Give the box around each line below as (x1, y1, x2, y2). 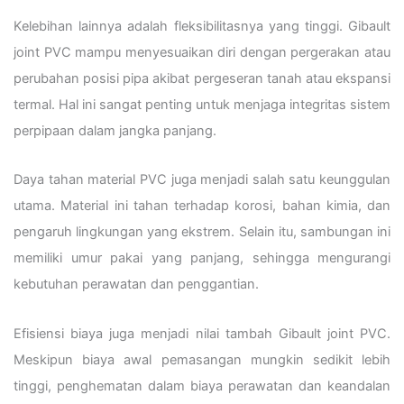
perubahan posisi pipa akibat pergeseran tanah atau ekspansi (14, 69, 390, 87)
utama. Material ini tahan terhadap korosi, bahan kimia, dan (14, 197, 390, 215)
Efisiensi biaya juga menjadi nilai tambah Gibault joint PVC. (14, 325, 390, 342)
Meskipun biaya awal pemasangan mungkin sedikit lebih (14, 351, 390, 368)
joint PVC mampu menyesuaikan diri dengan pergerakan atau (14, 43, 390, 60)
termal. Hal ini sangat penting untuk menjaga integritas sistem (14, 96, 390, 113)
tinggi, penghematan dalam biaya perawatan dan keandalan (14, 377, 390, 394)
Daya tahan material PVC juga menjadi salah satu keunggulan (14, 171, 390, 188)
